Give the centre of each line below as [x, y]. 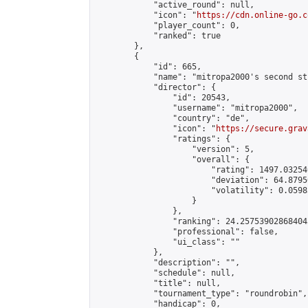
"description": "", [168, 263]
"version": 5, [175, 149]
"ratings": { [163, 139]
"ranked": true [158, 36]
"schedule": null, [165, 273]
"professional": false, [187, 232]
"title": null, [158, 283]
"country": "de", [173, 118]
